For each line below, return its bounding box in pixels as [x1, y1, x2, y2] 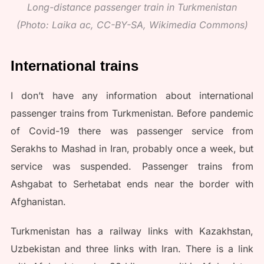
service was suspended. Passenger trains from [10, 160, 254, 173]
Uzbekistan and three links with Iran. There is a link [10, 243, 254, 255]
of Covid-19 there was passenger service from [10, 125, 254, 137]
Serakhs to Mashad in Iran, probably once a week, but [10, 143, 254, 155]
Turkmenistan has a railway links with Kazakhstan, [10, 225, 254, 237]
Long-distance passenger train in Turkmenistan [27, 1, 237, 14]
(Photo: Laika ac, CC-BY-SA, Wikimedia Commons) [16, 19, 248, 31]
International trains [10, 58, 138, 74]
